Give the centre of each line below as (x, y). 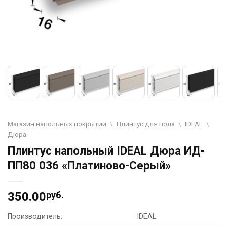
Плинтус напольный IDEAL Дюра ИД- (106, 150)
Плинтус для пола (146, 123)
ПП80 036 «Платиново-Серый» (89, 165)
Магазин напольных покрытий (57, 123)
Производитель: (35, 216)
